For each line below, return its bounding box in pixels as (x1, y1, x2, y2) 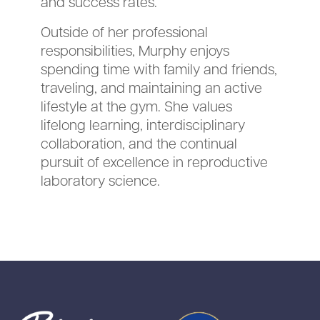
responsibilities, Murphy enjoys (41, 41, 230, 60)
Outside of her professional (41, 22, 209, 41)
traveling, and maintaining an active (41, 78, 263, 97)
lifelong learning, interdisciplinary (41, 115, 246, 134)
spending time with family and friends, (41, 59, 278, 79)
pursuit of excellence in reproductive (41, 152, 269, 171)
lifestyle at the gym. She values (41, 96, 233, 116)
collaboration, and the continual (41, 134, 238, 153)
